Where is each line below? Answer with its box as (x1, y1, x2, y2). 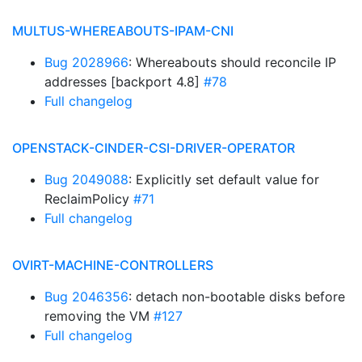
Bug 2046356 (44, 288, 128, 305)
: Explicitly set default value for (128, 171, 319, 187)
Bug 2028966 (44, 54, 128, 70)
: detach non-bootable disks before (128, 288, 345, 305)
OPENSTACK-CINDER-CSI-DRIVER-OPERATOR (12, 140, 295, 156)
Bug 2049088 (44, 171, 128, 187)
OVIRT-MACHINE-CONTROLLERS (12, 257, 213, 273)
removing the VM (44, 308, 154, 324)
